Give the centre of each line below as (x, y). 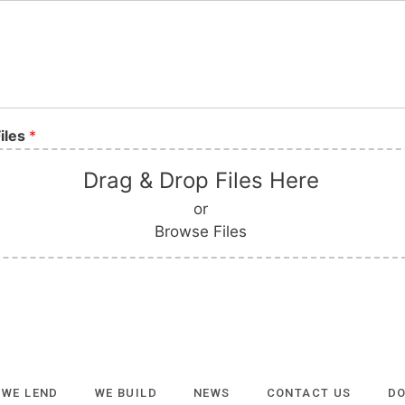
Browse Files (201, 231)
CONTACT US (309, 392)
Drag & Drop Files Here (201, 180)
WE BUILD (126, 392)
